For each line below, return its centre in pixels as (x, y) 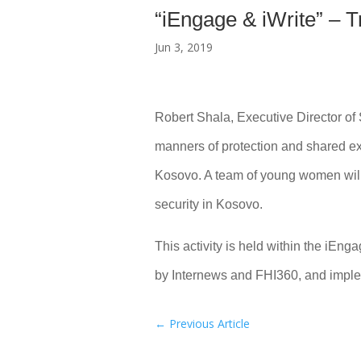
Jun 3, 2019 (184, 48)
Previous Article (210, 324)
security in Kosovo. (209, 204)
